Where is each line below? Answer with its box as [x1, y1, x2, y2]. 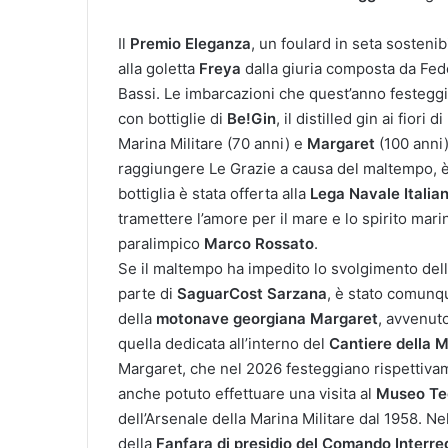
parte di [118, 283, 177, 303]
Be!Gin [227, 108, 276, 128]
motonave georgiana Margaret [156, 308, 378, 328]
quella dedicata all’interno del [118, 333, 329, 353]
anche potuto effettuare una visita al [118, 383, 376, 403]
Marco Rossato [204, 233, 314, 253]
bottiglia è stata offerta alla [118, 183, 306, 203]
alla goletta [118, 58, 199, 78]
